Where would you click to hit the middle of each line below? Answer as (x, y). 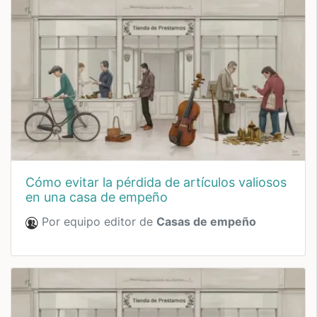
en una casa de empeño (97, 197)
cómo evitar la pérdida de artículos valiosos (30, 183)
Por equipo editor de (97, 222)
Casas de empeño (206, 222)
